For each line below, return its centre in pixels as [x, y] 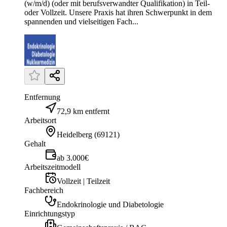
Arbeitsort [40, 121]
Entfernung [42, 97]
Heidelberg [74, 135]
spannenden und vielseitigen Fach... [81, 22]
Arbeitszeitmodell [52, 167]
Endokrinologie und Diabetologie [110, 205]
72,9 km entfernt [83, 111]
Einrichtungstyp [50, 214]
